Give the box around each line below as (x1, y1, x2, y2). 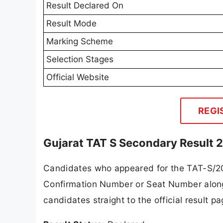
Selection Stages (46, 54, 113, 65)
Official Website (46, 72, 109, 83)
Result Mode (46, 18, 97, 29)
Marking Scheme (46, 36, 113, 47)
